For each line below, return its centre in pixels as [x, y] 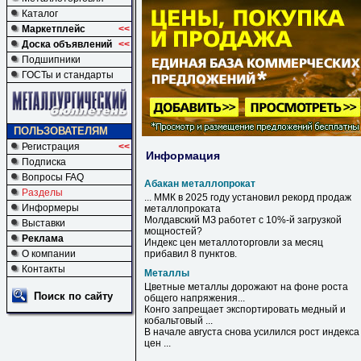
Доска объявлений [67, 44]
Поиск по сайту [73, 296]
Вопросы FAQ [53, 177]
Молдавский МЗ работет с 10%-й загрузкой [243, 220]
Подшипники [51, 60]
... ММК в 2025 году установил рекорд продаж [248, 197]
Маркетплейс [54, 29]
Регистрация [51, 147]
